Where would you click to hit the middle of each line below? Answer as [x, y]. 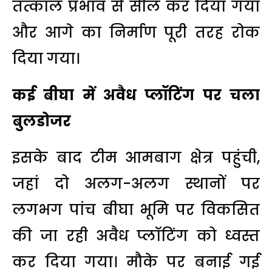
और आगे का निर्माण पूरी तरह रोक [136, 32]
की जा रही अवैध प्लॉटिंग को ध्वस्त [136, 236]
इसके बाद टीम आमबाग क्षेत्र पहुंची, [136, 157]
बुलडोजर [42, 121]
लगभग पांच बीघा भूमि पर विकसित [136, 209]
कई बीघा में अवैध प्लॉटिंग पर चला [136, 95]
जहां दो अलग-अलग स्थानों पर [136, 183]
